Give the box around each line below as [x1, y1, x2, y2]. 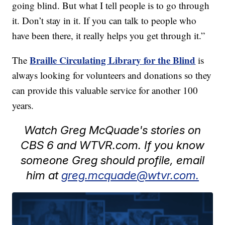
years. [12, 99, 34, 112]
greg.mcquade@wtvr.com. [61, 168, 199, 182]
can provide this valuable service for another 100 [12, 84, 198, 97]
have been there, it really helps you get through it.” [12, 29, 205, 42]
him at [26, 168, 61, 182]
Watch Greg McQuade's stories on [24, 123, 201, 137]
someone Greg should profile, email [21, 153, 204, 167]
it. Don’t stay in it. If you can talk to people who [12, 14, 197, 27]
